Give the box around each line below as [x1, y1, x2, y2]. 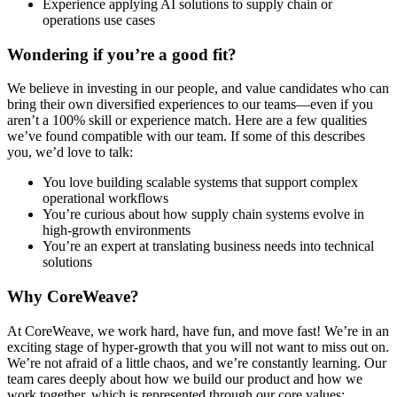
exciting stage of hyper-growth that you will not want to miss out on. [7, 339, 389, 354]
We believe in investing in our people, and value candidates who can [7, 81, 389, 97]
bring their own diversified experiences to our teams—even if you [7, 97, 373, 113]
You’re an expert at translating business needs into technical [43, 238, 374, 254]
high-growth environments [43, 222, 191, 238]
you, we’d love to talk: [7, 144, 133, 160]
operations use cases [43, 12, 155, 27]
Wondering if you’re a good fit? [7, 44, 237, 64]
